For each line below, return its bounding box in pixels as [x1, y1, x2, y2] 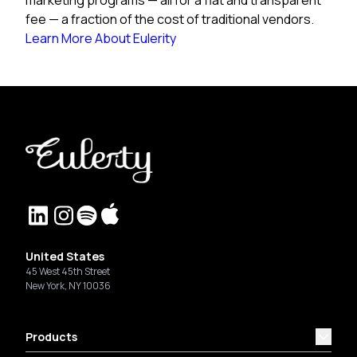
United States [25, 249, 104, 264]
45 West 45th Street [25, 265, 110, 278]
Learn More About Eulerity [25, 29, 176, 47]
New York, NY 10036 [25, 279, 111, 292]
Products [25, 329, 77, 344]
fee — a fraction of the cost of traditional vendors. [25, 10, 314, 28]
